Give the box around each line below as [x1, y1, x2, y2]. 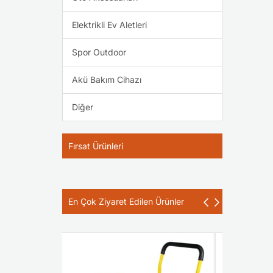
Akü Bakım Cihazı [72, 74, 141, 85]
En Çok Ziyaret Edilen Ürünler [68, 196, 184, 207]
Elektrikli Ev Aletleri [72, 19, 147, 30]
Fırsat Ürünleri [68, 141, 123, 151]
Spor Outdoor [72, 47, 126, 57]
